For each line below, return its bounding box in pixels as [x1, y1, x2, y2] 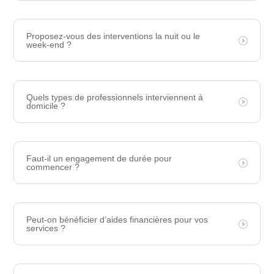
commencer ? [26, 161, 80, 172]
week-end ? [26, 39, 72, 50]
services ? [26, 223, 66, 233]
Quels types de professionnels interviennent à [26, 92, 204, 102]
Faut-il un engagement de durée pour [26, 153, 172, 163]
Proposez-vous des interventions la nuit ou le [26, 31, 201, 41]
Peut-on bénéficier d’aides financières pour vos [26, 214, 209, 224]
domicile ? [26, 100, 66, 111]
